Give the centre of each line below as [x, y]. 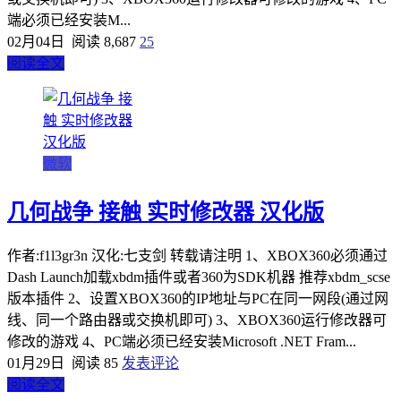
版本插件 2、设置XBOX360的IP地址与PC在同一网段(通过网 [198, 298]
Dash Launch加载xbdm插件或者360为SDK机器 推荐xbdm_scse [199, 277]
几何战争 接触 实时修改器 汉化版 [166, 212]
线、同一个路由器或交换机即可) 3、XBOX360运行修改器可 [197, 320]
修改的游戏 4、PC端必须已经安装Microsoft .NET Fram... [182, 341]
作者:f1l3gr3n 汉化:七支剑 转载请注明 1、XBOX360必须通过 [197, 255]
